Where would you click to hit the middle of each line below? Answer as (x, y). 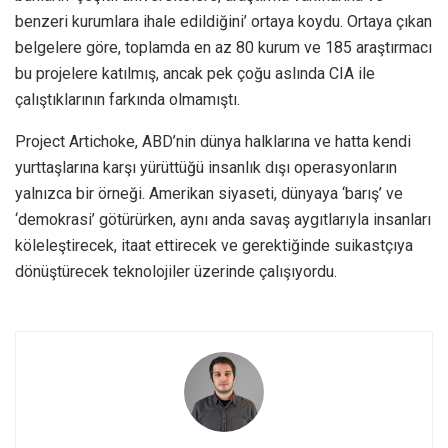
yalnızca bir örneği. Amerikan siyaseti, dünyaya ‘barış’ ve (209, 193)
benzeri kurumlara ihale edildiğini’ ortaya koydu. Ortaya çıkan (223, 21)
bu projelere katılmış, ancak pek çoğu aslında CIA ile (195, 73)
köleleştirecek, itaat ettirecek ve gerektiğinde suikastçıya (214, 245)
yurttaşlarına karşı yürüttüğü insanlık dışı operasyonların (206, 167)
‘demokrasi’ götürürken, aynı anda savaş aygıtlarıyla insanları (223, 219)
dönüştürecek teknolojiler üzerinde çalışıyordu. (176, 271)
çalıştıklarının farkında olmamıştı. (127, 99)
